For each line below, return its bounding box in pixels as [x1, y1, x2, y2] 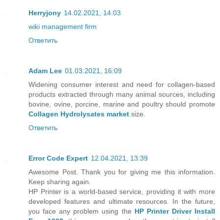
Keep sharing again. [28, 177, 91, 186]
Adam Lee [28, 66, 62, 75]
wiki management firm [28, 22, 97, 30]
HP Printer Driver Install [134, 207, 216, 215]
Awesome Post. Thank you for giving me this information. [28, 167, 215, 176]
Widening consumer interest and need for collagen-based [28, 80, 215, 88]
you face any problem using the [28, 207, 135, 215]
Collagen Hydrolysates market [28, 110, 129, 118]
